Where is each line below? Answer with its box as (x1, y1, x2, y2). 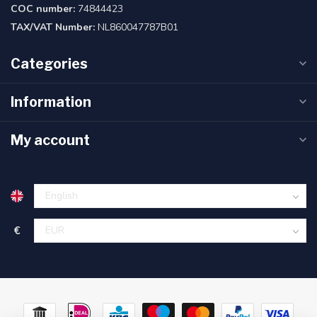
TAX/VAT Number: (11, 20, 95, 34)
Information (11, 93, 91, 110)
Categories (11, 54, 88, 72)
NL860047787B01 (95, 20, 178, 34)
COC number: (11, 1, 75, 16)
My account (11, 131, 90, 149)
